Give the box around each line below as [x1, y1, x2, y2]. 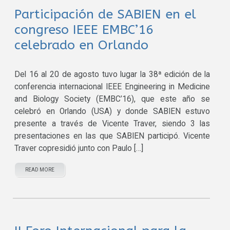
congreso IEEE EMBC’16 [14, 22, 154, 38]
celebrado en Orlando [14, 37, 149, 53]
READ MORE [25, 167, 55, 173]
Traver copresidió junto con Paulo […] [14, 144, 144, 154]
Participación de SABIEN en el [14, 7, 197, 23]
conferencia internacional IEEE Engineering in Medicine [14, 82, 210, 92]
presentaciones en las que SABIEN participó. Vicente [14, 131, 210, 141]
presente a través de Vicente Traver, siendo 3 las [14, 119, 210, 129]
